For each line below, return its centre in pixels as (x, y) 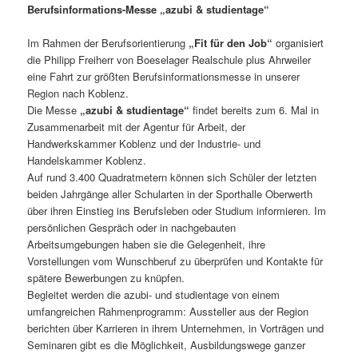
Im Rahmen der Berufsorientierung (108, 42)
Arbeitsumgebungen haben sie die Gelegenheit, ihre (147, 244)
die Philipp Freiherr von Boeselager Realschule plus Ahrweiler (169, 59)
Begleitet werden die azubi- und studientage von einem (154, 294)
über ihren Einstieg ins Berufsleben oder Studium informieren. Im (177, 210)
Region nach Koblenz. (78, 93)
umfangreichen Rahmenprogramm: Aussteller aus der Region (168, 311)
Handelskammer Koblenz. (87, 160)
